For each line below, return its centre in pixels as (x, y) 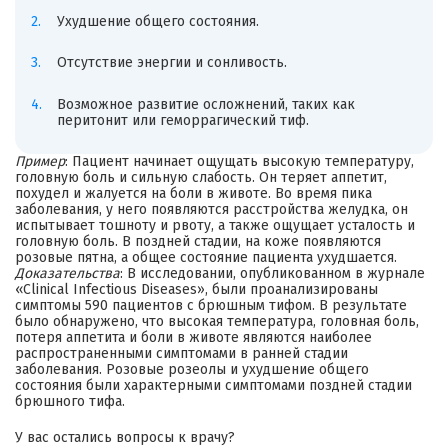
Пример (40, 162)
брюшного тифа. (70, 402)
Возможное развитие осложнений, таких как (205, 104)
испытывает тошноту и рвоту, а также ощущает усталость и (215, 226)
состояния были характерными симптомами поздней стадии (213, 386)
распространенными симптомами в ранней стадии (181, 354)
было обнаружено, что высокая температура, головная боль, (217, 322)
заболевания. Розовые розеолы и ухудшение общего (192, 370)
